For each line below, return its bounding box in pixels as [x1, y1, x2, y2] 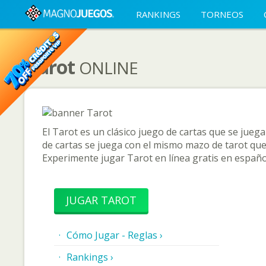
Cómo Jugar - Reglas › [66, 229, 163, 242]
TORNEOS [201, 8, 243, 20]
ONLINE [78, 56, 138, 79]
